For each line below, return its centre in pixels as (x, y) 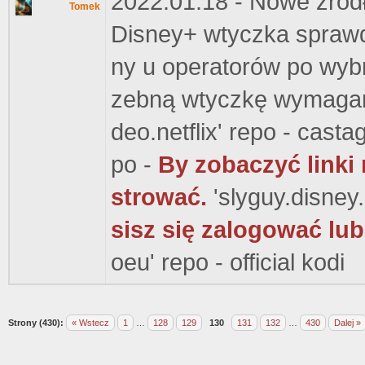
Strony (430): (36, 323)
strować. (159, 197)
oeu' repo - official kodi (228, 262)
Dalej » (347, 323)
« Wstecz (90, 323)
